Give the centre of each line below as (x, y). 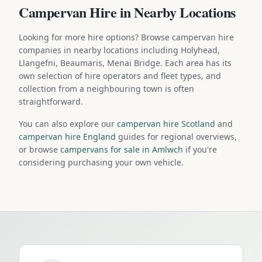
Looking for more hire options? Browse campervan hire (126, 37)
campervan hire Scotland (166, 123)
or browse (39, 149)
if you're (200, 149)
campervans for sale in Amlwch (122, 149)
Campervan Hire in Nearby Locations (127, 12)
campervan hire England (67, 136)
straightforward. (51, 101)
